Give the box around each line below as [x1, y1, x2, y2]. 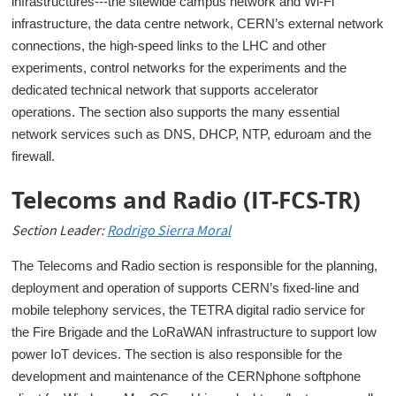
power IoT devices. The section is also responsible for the [11, 347, 343, 362]
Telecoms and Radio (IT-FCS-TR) [11, 184, 362, 216]
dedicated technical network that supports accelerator [11, 83, 319, 97]
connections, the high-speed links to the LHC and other [11, 39, 327, 53]
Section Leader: [11, 222, 108, 243]
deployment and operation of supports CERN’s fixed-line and [11, 281, 360, 295]
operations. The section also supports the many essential [11, 105, 340, 119]
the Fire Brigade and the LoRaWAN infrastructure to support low [11, 325, 377, 339]
